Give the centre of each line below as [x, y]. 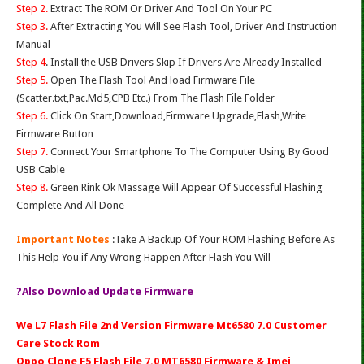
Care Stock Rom [58, 344]
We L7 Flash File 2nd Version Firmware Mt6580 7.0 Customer [171, 326]
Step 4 [31, 63]
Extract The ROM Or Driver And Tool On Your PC [160, 9]
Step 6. [32, 116]
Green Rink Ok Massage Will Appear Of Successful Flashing [185, 188]
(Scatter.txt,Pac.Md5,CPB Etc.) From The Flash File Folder [145, 98]
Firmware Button [55, 134]
